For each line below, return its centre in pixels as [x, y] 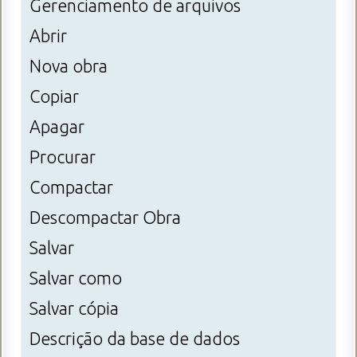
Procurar [63, 157]
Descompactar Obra [105, 218]
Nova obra [69, 67]
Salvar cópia [74, 309]
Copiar [54, 97]
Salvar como [76, 279]
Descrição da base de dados [135, 339]
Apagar [57, 127]
